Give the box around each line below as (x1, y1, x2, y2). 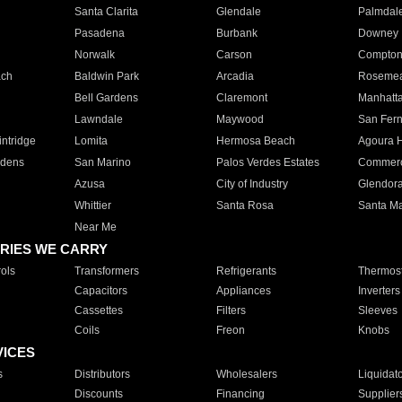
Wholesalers (215, 368, 277, 380)
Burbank (215, 27, 258, 39)
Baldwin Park (74, 70, 139, 83)
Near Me (74, 221, 117, 233)
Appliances (215, 284, 271, 297)
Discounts (74, 388, 123, 400)
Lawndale (74, 113, 123, 126)
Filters (215, 304, 246, 317)
